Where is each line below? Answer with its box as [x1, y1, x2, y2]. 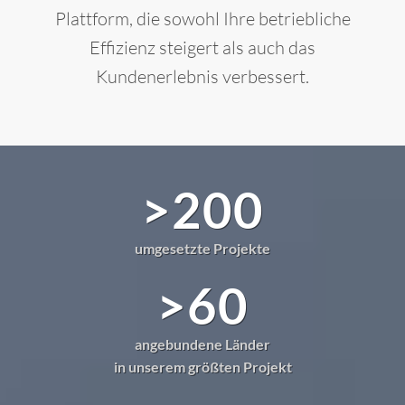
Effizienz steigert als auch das [89, 36, 316, 60]
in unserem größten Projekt [113, 358, 292, 376]
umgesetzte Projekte [135, 240, 270, 258]
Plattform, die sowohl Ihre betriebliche [54, 7, 351, 31]
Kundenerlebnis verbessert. [96, 65, 309, 89]
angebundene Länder [135, 335, 270, 353]
